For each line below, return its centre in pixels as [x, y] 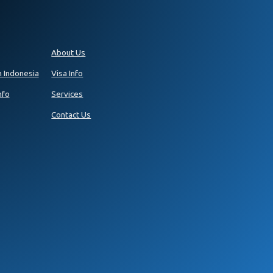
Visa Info [67, 73]
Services [67, 94]
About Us [69, 52]
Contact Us [71, 114]
